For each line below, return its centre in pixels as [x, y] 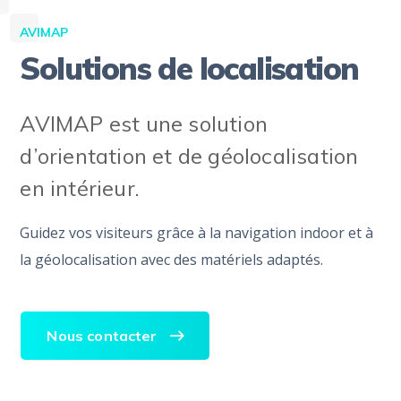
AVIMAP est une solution [144, 124]
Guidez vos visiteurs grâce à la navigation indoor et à [197, 233]
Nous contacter [102, 336]
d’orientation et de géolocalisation [189, 156]
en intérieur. [80, 188]
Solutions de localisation [189, 69]
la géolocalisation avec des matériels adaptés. [172, 260]
